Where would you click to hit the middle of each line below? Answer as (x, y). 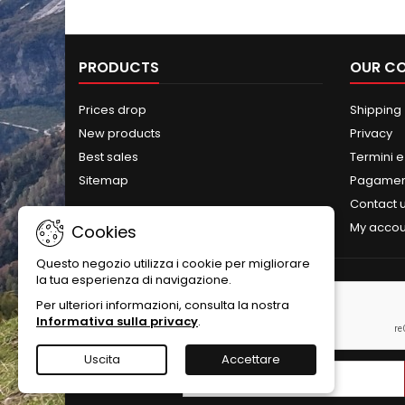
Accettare (251, 359)
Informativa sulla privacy (117, 321)
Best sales (108, 156)
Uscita (102, 359)
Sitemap (104, 180)
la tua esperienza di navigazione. (134, 280)
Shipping (376, 109)
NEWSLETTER (124, 295)
